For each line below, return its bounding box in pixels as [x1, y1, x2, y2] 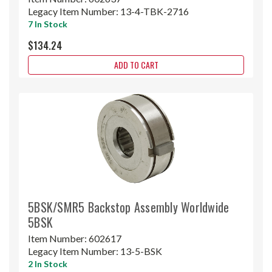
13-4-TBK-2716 [120, 5, 189, 17]
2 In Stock [28, 258, 67, 269]
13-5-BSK [120, 245, 162, 257]
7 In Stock [28, 18, 67, 29]
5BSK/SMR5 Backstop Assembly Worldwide [28, 197, 229, 216]
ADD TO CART [114, 58, 158, 71]
